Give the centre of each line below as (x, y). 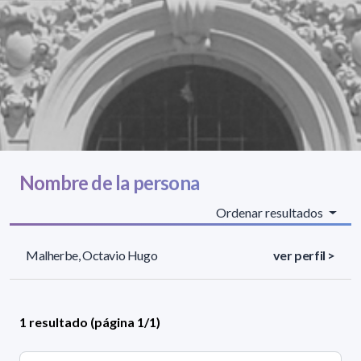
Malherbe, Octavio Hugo (92, 255)
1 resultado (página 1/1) (90, 322)
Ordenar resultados (271, 213)
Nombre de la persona (109, 183)
